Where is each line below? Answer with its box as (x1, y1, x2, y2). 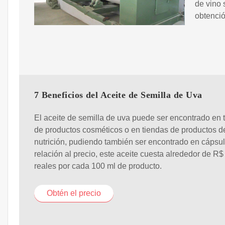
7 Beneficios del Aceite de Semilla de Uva (34, 90, 202, 100)
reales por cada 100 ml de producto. (34, 161, 162, 170)
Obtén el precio (47, 188, 101, 197)
